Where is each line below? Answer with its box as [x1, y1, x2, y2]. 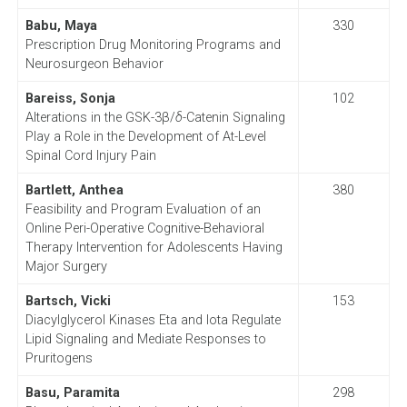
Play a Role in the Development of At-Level [25, 128, 266, 144]
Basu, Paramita [25, 384, 120, 401]
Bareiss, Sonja [25, 90, 115, 106]
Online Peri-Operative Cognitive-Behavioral [25, 220, 264, 236]
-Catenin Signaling [182, 109, 285, 125]
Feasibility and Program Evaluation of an [25, 201, 261, 217]
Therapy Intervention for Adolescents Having [25, 239, 283, 255]
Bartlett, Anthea [25, 182, 124, 198]
